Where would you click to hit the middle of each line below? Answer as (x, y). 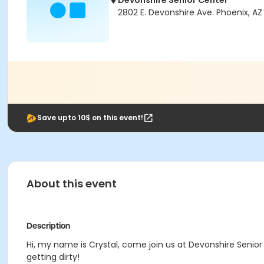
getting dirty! (53, 257)
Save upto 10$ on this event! (90, 118)
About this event (72, 184)
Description (48, 226)
